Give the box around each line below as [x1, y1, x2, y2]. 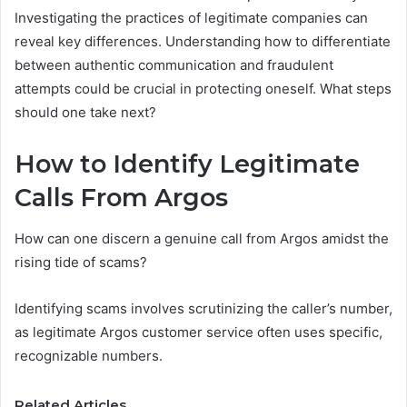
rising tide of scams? [15, 253, 147, 271]
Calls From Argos [15, 183, 228, 213]
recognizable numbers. [15, 346, 163, 364]
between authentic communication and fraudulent [15, 56, 333, 74]
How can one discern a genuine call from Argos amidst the [15, 229, 389, 247]
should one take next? [15, 104, 156, 122]
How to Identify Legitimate [15, 149, 360, 180]
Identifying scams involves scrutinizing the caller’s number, [15, 299, 392, 317]
